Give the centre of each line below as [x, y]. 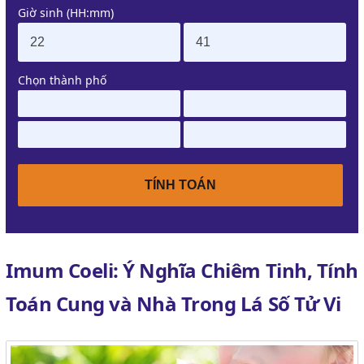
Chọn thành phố [62, 80]
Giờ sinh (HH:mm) [66, 13]
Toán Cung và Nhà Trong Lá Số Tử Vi [173, 303]
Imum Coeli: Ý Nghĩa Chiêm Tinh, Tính [182, 270]
